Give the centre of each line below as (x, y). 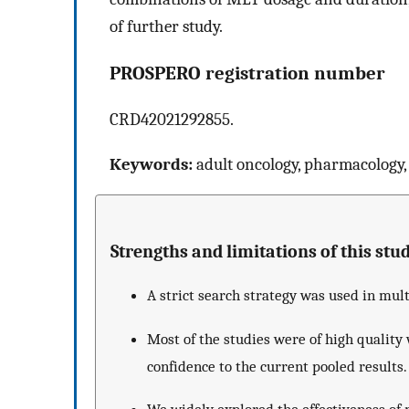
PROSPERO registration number (247, 73)
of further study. (166, 26)
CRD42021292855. (172, 120)
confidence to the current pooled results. (277, 366)
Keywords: (151, 164)
